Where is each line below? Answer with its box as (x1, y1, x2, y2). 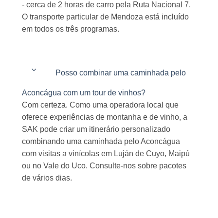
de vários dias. (22, 173, 72, 182)
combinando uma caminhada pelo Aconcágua (22, 137, 180, 145)
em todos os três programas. (22, 25, 119, 34)
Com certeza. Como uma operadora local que (22, 100, 179, 109)
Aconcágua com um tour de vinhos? (22, 88, 145, 97)
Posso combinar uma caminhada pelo (55, 68, 186, 77)
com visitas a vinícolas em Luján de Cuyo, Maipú (22, 149, 190, 158)
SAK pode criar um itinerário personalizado (22, 125, 170, 133)
